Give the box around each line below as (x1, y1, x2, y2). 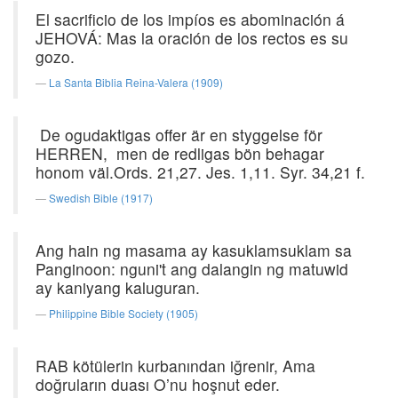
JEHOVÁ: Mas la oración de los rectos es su (36, 27, 348, 49)
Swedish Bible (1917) (49, 190, 153, 205)
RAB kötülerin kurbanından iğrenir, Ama (36, 354, 315, 377)
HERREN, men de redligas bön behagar (36, 142, 324, 164)
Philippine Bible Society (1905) (49, 306, 198, 321)
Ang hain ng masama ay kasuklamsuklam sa (36, 239, 352, 261)
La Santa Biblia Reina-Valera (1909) (49, 75, 223, 90)
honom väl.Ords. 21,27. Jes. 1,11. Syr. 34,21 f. (36, 161, 365, 183)
